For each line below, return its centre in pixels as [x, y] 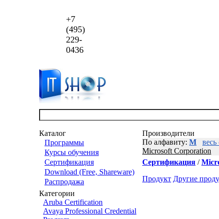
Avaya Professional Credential [90, 211]
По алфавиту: [166, 142]
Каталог [53, 133]
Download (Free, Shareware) [89, 172]
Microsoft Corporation [177, 151]
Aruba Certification [73, 202]
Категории [57, 193]
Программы [64, 142]
